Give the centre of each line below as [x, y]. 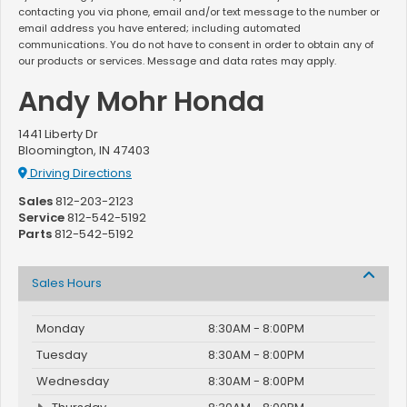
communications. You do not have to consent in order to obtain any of [196, 45]
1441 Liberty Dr [58, 134]
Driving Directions [79, 173]
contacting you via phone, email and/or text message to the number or [199, 12]
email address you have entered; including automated [159, 29]
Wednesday [73, 381]
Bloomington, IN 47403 [84, 151]
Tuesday [62, 354]
